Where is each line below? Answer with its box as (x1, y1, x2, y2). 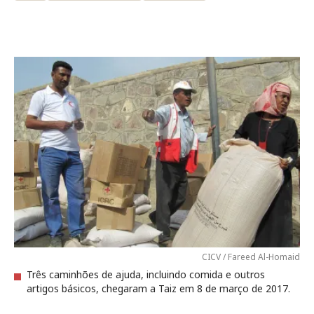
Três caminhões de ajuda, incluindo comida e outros (27, 268, 265, 281)
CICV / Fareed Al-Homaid (202, 251, 300, 263)
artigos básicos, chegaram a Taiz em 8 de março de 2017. (27, 282, 290, 295)
